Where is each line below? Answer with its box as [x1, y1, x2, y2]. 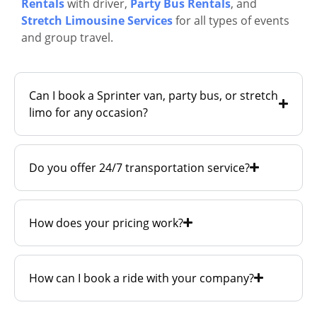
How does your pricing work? [29, 214, 183, 231]
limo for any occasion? [29, 104, 148, 120]
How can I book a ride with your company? [29, 270, 254, 286]
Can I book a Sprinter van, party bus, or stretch [29, 87, 278, 103]
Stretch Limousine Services [21, 13, 173, 29]
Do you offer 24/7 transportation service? [29, 159, 250, 175]
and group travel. [21, 30, 113, 46]
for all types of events [173, 13, 289, 29]
